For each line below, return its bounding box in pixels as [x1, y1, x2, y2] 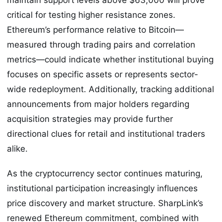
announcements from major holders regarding [7, 99, 189, 109]
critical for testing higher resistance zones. [7, 9, 175, 20]
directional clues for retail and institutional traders [7, 128, 205, 139]
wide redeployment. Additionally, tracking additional [7, 84, 214, 94]
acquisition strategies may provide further [7, 113, 173, 124]
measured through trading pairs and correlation [7, 39, 195, 50]
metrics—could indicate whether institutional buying [7, 54, 214, 64]
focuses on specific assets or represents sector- [7, 69, 198, 79]
